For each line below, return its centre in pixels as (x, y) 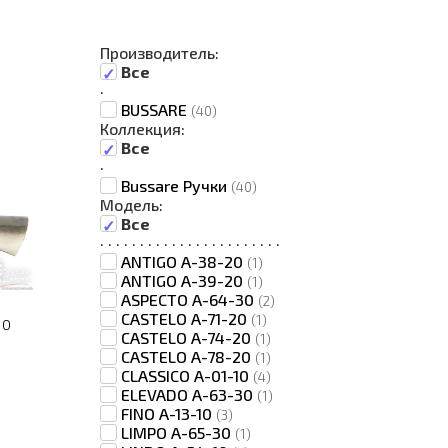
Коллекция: (142, 128)
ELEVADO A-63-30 (189, 394)
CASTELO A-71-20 (186, 318)
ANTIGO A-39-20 (184, 280)
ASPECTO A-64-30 (189, 299)
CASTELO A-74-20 (188, 337)
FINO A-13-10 (168, 413)
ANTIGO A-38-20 (184, 261)
